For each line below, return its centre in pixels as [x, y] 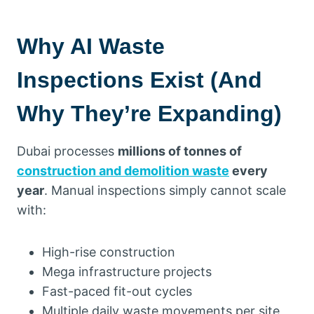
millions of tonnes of [180, 151]
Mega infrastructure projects [127, 272]
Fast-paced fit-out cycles [117, 291]
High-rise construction [109, 252]
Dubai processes [67, 151]
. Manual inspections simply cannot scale [165, 190]
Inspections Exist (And [139, 80]
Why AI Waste [91, 46]
